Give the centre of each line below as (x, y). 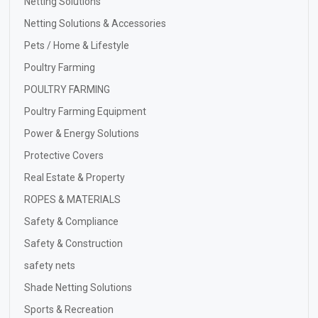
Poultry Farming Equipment (85, 111)
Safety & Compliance (71, 221)
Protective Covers (64, 155)
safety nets (50, 265)
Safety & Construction (73, 243)
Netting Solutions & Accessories (95, 23)
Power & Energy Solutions (82, 133)
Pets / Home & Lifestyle (77, 45)
